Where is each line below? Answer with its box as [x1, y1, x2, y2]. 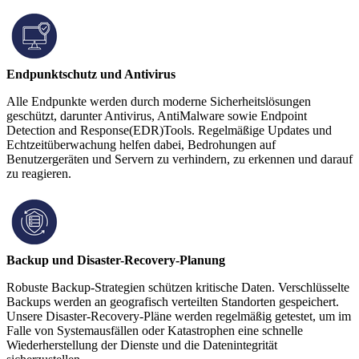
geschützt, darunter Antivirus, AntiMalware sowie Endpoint [6, 109, 307, 123]
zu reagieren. [6, 167, 71, 181]
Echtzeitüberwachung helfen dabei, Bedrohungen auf [6, 138, 276, 152]
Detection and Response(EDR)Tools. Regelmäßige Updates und [6, 123, 332, 138]
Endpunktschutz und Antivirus [6, 67, 175, 82]
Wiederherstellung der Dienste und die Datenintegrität [6, 338, 277, 353]
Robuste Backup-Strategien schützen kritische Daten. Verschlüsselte [6, 280, 349, 295]
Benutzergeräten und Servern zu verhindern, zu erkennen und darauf [6, 152, 353, 167]
